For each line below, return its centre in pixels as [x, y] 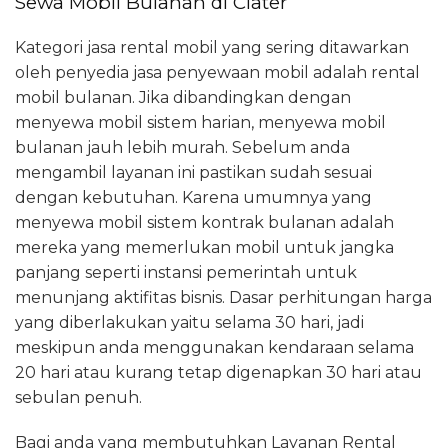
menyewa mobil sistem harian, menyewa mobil [200, 123]
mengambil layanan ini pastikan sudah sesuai [193, 173]
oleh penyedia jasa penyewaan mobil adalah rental [217, 73]
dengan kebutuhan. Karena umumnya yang [193, 198]
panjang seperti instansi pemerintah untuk [186, 273]
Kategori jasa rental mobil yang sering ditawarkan [212, 48]
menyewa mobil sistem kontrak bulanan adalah [204, 223]
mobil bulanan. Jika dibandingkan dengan [183, 98]
